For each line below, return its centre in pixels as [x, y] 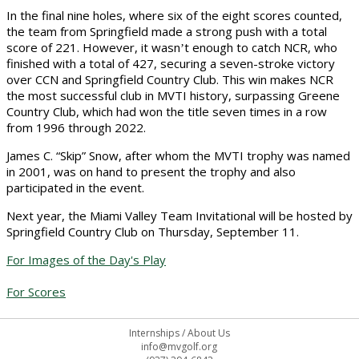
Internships [154, 333]
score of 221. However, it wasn [93, 47]
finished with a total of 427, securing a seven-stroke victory [171, 63]
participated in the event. [75, 188]
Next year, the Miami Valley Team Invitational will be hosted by [179, 216]
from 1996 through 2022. [76, 127]
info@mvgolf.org [179, 346]
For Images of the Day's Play [86, 260]
